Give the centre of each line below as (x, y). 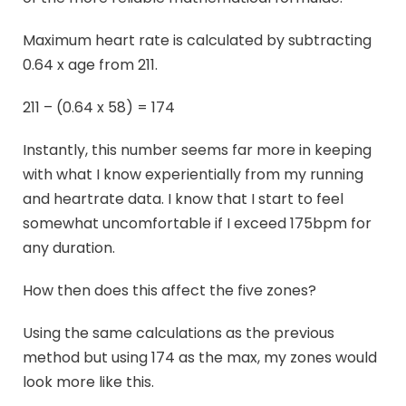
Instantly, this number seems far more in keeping (197, 150)
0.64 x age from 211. (90, 65)
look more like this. (88, 382)
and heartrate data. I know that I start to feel (183, 199)
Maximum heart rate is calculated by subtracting (197, 41)
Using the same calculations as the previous (179, 333)
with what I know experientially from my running (193, 175)
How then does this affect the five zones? (169, 291)
